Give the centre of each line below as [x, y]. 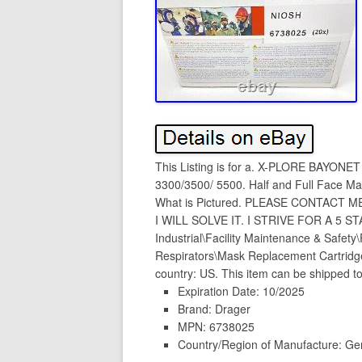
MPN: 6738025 [216, 326]
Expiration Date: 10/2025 [241, 291]
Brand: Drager [214, 309]
